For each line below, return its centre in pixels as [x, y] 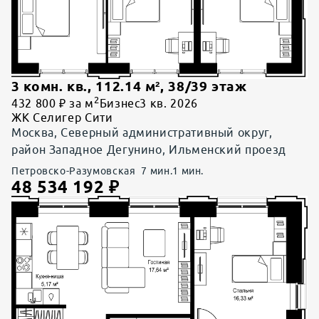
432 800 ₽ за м [53, 104]
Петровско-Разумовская [74, 171]
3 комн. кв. [50, 87]
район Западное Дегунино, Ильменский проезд [149, 150]
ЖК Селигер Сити [62, 118]
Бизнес [120, 104]
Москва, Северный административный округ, [142, 133]
